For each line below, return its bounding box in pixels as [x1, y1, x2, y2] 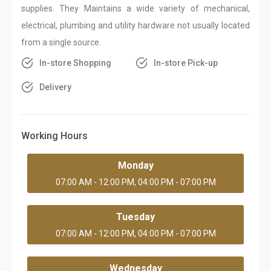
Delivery [39, 82, 71, 92]
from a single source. [21, 38, 101, 47]
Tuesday [116, 211, 155, 223]
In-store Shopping [39, 58, 111, 68]
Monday [117, 160, 154, 171]
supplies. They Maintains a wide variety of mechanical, [21, 4, 250, 13]
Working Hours [21, 130, 88, 142]
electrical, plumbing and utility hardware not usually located [21, 21, 250, 30]
